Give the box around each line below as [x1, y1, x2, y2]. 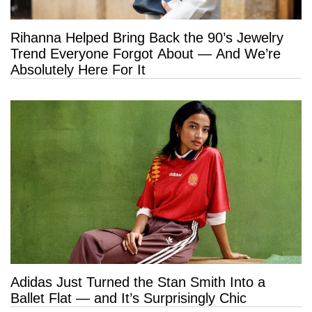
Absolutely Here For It [10, 61, 146, 77]
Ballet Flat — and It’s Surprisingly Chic [10, 290, 247, 306]
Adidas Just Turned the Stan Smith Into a [10, 274, 265, 290]
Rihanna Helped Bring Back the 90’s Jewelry [10, 29, 283, 45]
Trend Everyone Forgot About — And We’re [10, 45, 281, 61]
